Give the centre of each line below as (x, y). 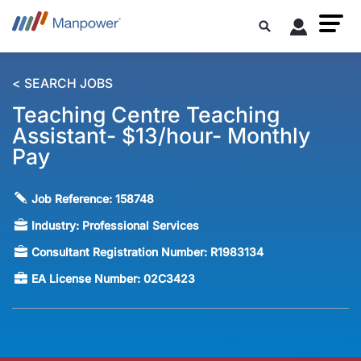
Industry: (57, 226)
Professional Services (141, 226)
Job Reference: (74, 199)
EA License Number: (88, 279)
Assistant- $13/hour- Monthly (161, 136)
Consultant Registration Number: (121, 252)
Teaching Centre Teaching (146, 115)
